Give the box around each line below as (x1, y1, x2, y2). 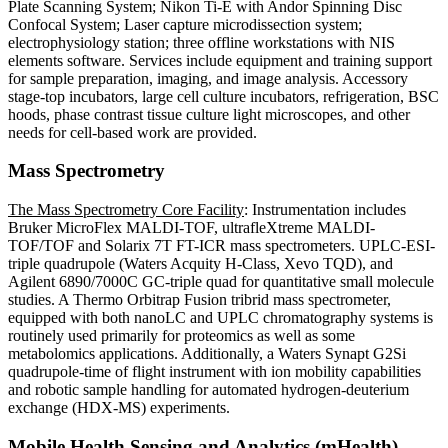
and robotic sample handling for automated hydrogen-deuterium (8, 381, 409, 399)
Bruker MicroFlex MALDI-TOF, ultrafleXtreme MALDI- (8, 219, 375, 237)
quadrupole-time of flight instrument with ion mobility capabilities (8, 363, 421, 381)
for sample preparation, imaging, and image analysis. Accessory (8, 69, 408, 87)
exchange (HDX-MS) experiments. (8, 399, 230, 417)
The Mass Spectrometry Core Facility (8, 201, 244, 219)
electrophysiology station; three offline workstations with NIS (8, 33, 395, 51)
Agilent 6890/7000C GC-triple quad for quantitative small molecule (8, 273, 434, 291)
